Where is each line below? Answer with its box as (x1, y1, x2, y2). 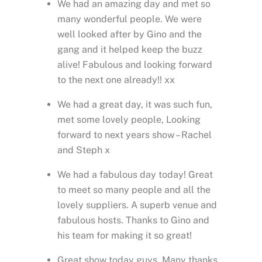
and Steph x (57, 144, 110, 156)
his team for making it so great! (57, 229, 192, 241)
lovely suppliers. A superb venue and (57, 199, 217, 211)
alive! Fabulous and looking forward (57, 58, 212, 70)
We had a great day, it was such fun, (57, 98, 212, 110)
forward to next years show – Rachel (57, 129, 212, 140)
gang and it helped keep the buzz (57, 43, 202, 55)
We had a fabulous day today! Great (57, 168, 213, 180)
